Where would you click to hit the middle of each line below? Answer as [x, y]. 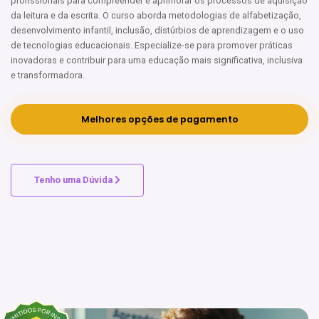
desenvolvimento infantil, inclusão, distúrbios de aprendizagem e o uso [157, 30]
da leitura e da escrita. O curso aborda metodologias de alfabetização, [156, 15]
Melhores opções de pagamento [159, 119]
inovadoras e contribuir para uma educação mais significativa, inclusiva [157, 60]
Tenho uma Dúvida [74, 180]
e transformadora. [48, 75]
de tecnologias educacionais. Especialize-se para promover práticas [152, 45]
